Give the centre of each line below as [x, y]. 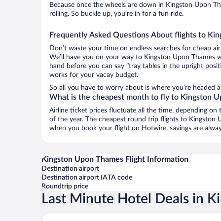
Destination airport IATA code [87, 178]
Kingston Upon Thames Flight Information [115, 159]
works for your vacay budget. [94, 75]
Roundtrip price [65, 186]
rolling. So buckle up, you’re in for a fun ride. [116, 14]
